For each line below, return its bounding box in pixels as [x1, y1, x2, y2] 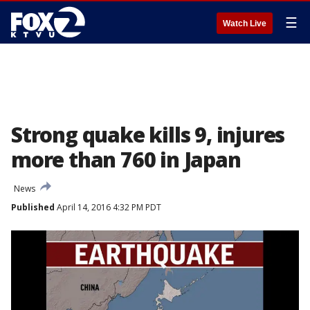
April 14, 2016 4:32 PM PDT [55, 201, 161, 213]
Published [11, 201, 55, 213]
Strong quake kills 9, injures [11, 120, 285, 149]
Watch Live [223, 19, 266, 28]
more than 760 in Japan [11, 145, 241, 174]
